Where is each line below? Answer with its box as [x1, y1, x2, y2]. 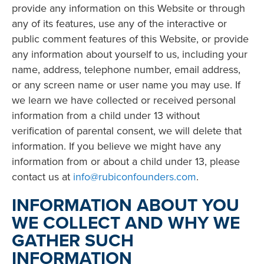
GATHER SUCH [12, 227, 134, 253]
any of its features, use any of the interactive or [12, 15, 227, 31]
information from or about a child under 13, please [12, 153, 240, 169]
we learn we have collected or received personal [12, 92, 236, 107]
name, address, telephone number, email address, [12, 61, 240, 77]
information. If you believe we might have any [12, 138, 221, 153]
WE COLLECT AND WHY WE [12, 210, 240, 236]
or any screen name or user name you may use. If [12, 77, 240, 92]
